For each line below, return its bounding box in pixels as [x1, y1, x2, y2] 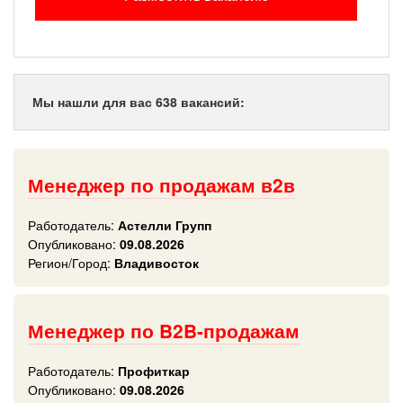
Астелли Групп [114, 216, 211, 234]
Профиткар [114, 362, 190, 380]
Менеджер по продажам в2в [28, 172, 295, 198]
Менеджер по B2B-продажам [28, 318, 300, 344]
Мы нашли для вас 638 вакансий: [32, 93, 245, 111]
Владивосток [111, 254, 199, 272]
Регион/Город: [28, 254, 111, 272]
